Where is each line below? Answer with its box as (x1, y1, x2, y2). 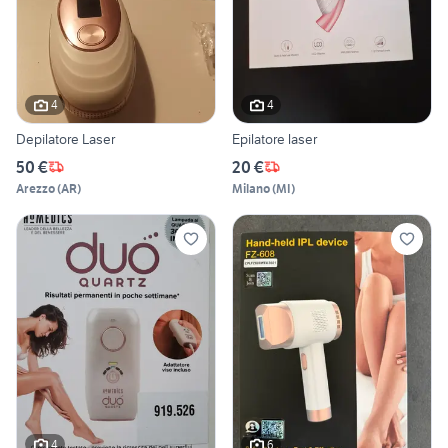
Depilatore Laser (16, 129, 115, 148)
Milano (232, 180, 270, 196)
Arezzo (16, 180, 55, 196)
